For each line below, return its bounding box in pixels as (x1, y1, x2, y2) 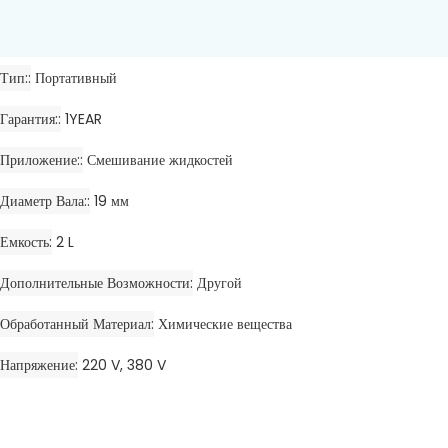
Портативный (35, 68, 117, 89)
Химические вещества (158, 314, 292, 335)
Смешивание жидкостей (87, 150, 233, 171)
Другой (197, 273, 242, 294)
